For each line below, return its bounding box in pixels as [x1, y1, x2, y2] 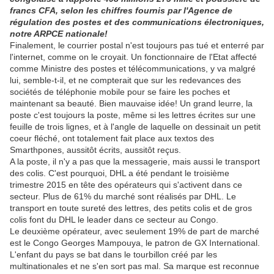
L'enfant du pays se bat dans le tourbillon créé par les [10, 250, 217, 260]
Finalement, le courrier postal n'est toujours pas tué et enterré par [10, 40, 264, 51]
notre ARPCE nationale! [10, 29, 108, 39]
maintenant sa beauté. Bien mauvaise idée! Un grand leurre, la [10, 98, 253, 109]
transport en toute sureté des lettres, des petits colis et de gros [10, 203, 252, 213]
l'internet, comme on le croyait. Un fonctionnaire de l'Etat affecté [10, 52, 257, 62]
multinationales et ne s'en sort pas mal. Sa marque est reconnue [10, 261, 259, 272]
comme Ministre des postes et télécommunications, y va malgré [10, 64, 256, 74]
